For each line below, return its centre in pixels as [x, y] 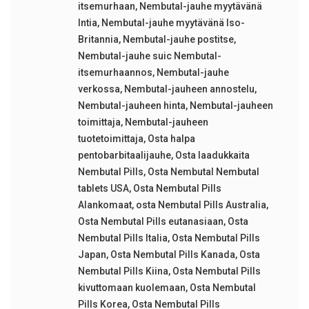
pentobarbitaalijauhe [124, 155]
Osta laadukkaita [212, 155]
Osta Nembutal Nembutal [203, 172]
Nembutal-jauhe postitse [178, 39]
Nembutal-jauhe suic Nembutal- [149, 56]
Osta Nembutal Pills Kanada [172, 255]
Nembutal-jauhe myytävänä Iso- [173, 23]
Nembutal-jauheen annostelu [189, 89]
